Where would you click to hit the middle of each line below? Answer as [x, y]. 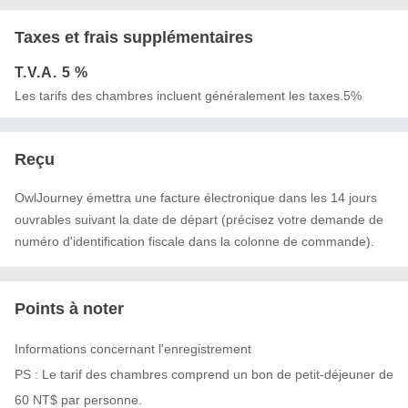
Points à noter [69, 309]
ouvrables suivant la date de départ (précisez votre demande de [199, 220]
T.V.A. [38, 73]
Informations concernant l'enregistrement [133, 349]
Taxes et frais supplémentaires [134, 38]
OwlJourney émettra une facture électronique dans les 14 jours [196, 198]
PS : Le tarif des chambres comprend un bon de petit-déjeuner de [204, 375]
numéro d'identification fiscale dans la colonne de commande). [194, 242]
